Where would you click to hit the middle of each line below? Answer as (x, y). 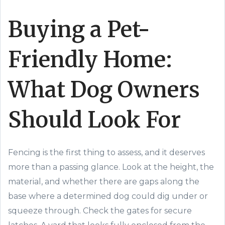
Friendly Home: (90, 60)
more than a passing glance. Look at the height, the (111, 167)
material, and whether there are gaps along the (104, 182)
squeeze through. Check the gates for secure (100, 211)
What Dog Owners (104, 90)
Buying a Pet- (79, 29)
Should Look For (94, 120)
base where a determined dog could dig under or (108, 196)
